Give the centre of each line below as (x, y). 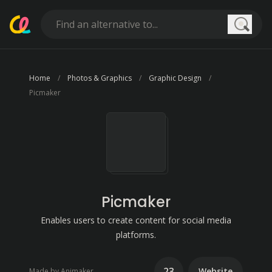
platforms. (136, 235)
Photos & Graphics (100, 78)
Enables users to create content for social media (136, 220)
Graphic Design (175, 78)
